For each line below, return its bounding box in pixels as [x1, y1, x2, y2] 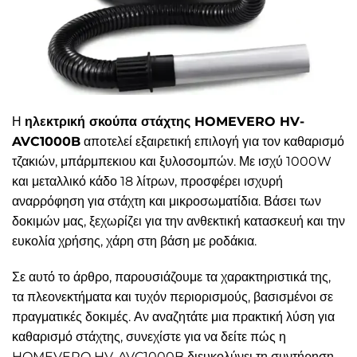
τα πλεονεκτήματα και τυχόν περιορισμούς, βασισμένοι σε [12, 289, 333, 305]
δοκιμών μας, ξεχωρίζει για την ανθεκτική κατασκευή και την [12, 213, 345, 229]
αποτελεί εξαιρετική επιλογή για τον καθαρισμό [80, 133, 344, 149]
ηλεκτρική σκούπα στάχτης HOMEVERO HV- [25, 113, 304, 129]
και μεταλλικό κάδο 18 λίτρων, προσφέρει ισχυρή [12, 173, 283, 189]
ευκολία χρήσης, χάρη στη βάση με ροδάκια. [12, 233, 257, 249]
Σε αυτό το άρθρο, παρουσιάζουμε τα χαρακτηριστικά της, [12, 269, 331, 285]
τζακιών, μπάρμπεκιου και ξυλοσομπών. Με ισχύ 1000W [12, 153, 331, 169]
